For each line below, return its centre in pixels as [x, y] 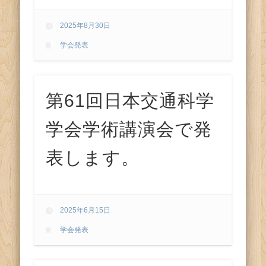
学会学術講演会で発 [129, 129]
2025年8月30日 [85, 25]
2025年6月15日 [85, 210]
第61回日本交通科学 [130, 101]
